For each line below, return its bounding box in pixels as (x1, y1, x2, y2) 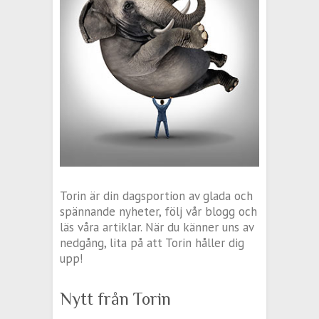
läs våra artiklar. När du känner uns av (60, 219, 253, 236)
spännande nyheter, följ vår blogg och (60, 204, 257, 220)
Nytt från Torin (60, 289, 171, 309)
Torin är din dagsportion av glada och (60, 188, 253, 204)
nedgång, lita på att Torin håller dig (60, 235, 244, 251)
